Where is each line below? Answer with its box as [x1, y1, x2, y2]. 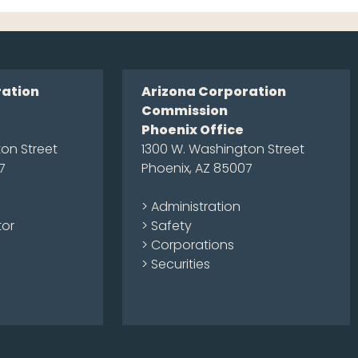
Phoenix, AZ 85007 [141, 159, 253, 177]
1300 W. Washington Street [141, 140, 304, 158]
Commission [141, 101, 228, 120]
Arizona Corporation [141, 82, 286, 101]
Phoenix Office [141, 121, 244, 139]
